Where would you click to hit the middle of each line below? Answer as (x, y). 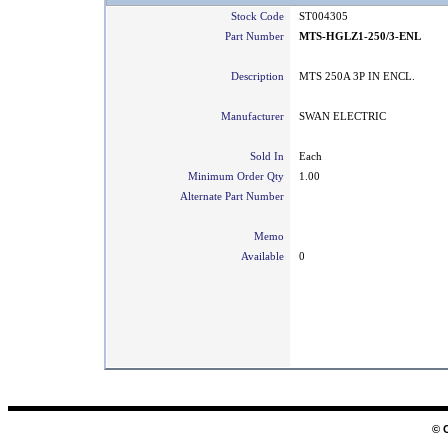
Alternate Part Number (235, 196)
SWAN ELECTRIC (342, 116)
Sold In (270, 156)
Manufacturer (255, 116)
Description (260, 76)
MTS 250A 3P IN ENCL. (357, 76)
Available (265, 256)
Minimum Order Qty (239, 176)
